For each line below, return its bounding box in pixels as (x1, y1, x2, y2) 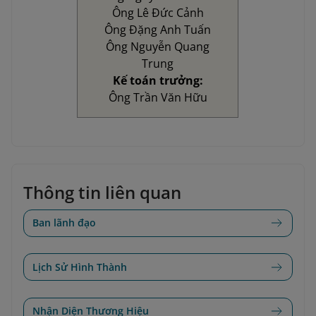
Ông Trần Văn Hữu (108, 90, 207, 106)
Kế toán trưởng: (112, 73, 203, 89)
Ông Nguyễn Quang (106, 39, 210, 55)
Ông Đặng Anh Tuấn (104, 22, 212, 38)
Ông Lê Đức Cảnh (111, 5, 204, 21)
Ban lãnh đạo (32, 216, 96, 230)
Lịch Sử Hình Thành (32, 260, 127, 274)
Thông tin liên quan (23, 181, 181, 205)
